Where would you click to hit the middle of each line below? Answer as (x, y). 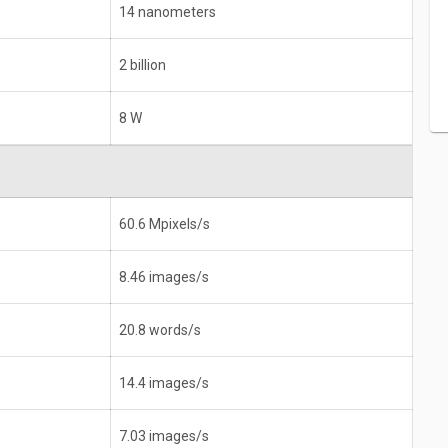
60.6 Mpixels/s (164, 224)
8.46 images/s (164, 277)
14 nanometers (167, 12)
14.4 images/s (164, 383)
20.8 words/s (160, 330)
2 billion (142, 65)
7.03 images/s (164, 436)
